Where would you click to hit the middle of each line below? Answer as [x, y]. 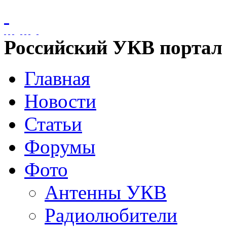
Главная [57, 78]
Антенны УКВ [106, 192]
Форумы [60, 147]
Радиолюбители [111, 215]
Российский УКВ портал [113, 47]
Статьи [53, 124]
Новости [60, 101]
